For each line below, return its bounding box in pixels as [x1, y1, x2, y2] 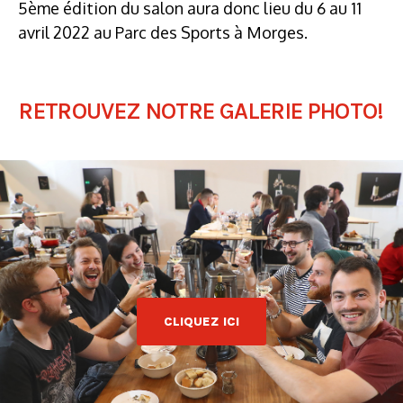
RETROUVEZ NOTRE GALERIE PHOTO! [19, 96, 384, 125]
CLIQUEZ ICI [164, 314, 239, 330]
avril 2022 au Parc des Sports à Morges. [18, 22, 308, 42]
